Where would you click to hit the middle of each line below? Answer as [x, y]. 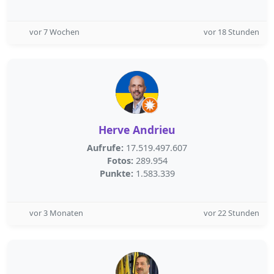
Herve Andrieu [137, 130]
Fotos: [120, 161]
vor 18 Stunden [231, 32]
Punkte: [116, 173]
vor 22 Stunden [231, 213]
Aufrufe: [105, 148]
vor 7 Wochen [54, 32]
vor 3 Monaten [56, 213]
